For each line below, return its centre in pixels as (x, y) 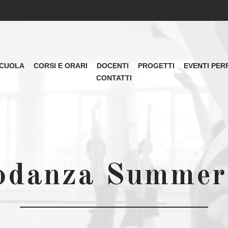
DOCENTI (112, 65)
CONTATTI (114, 78)
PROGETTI (156, 65)
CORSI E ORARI (60, 65)
